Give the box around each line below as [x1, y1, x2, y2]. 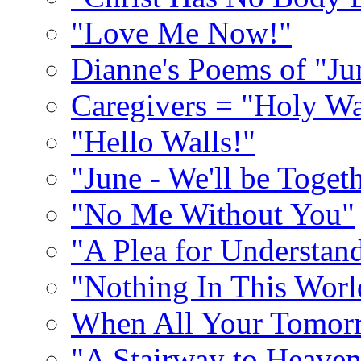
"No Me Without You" [71, 197, 355, 231]
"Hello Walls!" [71, 124, 255, 159]
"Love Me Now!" [71, 15, 292, 50]
